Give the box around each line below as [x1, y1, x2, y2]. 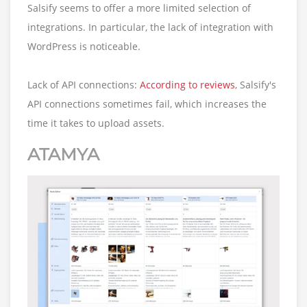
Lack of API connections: [27, 77, 140, 91]
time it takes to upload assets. [27, 116, 164, 130]
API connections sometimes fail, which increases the [27, 97, 267, 110]
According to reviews [140, 77, 235, 91]
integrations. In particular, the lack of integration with [27, 20, 273, 34]
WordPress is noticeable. [27, 39, 140, 53]
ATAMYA [27, 143, 99, 164]
